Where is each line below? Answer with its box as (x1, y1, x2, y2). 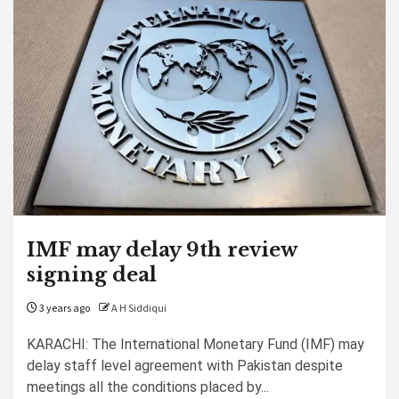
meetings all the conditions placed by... (27, 379, 269, 395)
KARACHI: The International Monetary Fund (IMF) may (27, 336, 364, 353)
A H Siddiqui (111, 301, 167, 316)
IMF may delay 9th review (27, 238, 297, 262)
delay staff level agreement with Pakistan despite (27, 357, 343, 374)
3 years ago (37, 301, 90, 316)
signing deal (27, 263, 157, 287)
